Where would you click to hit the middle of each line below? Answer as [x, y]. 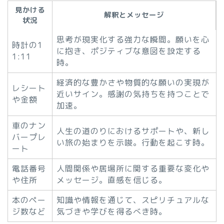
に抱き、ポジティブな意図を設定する [129, 51]
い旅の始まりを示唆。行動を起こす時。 [133, 142]
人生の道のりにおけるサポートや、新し [133, 131]
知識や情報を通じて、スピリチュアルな [133, 200]
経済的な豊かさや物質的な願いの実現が [133, 82]
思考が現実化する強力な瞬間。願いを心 [133, 39]
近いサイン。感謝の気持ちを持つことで [133, 94]
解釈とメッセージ [134, 15]
